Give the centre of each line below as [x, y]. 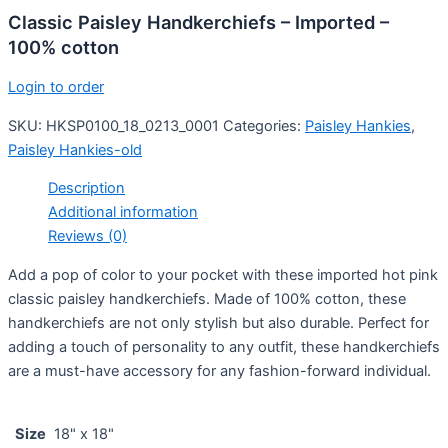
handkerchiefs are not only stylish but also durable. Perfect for [218, 322]
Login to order [56, 86]
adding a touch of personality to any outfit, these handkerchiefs [224, 346]
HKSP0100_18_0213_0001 [132, 125]
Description [86, 188]
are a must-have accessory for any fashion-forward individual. [219, 370]
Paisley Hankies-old [75, 149]
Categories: [264, 125]
